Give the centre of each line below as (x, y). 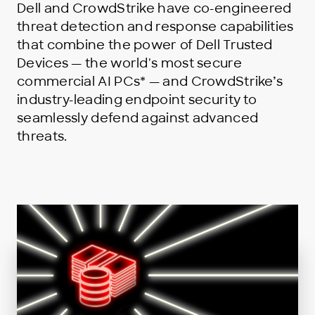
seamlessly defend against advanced (138, 118)
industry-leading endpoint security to (137, 100)
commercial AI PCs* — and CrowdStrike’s (150, 82)
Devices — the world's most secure (129, 64)
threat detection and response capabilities (155, 27)
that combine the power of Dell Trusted (145, 45)
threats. (42, 137)
